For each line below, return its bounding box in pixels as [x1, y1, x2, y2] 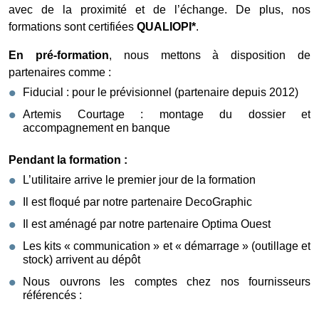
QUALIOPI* [137, 20, 196, 33]
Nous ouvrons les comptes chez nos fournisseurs [23, 275, 310, 288]
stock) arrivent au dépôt [23, 253, 140, 266]
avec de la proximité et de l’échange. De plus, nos [9, 3, 310, 16]
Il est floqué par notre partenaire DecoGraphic [23, 195, 252, 208]
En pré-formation [9, 48, 109, 61]
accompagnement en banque [23, 121, 170, 134]
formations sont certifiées [9, 20, 137, 33]
